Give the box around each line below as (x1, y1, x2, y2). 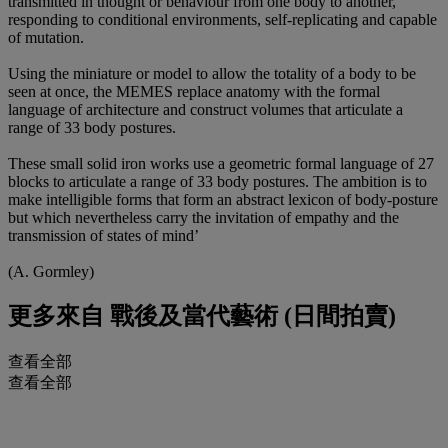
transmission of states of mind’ (8, 226, 199, 244)
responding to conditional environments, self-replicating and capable (8, 10, 437, 28)
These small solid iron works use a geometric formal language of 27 (8, 154, 434, 172)
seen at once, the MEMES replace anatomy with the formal (8, 82, 380, 100)
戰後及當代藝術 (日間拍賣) (104, 303, 396, 330)
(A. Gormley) (8, 262, 94, 280)
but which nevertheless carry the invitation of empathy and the (8, 208, 399, 226)
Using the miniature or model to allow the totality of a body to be (8, 64, 416, 82)
